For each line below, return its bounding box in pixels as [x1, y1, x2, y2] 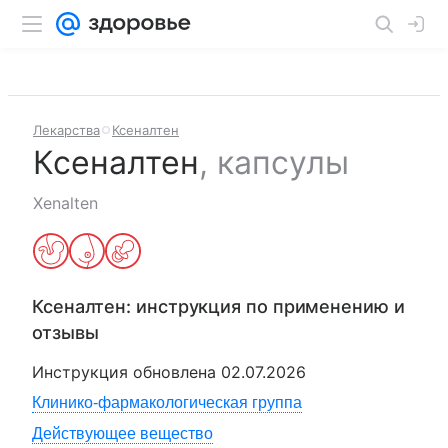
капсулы [217, 143, 349, 182]
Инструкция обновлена [32, 362, 221, 382]
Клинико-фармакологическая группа [32, 394, 302, 411]
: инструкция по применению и [126, 296, 405, 317]
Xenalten [33, 193, 98, 213]
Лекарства [33, 122, 100, 138]
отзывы [32, 322, 99, 343]
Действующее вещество [32, 425, 213, 442]
